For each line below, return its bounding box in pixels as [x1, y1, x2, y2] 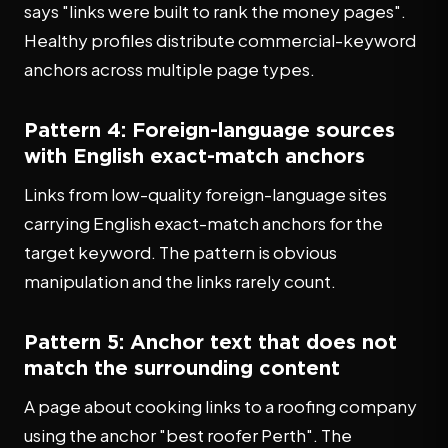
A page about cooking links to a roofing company [24, 395, 417, 417]
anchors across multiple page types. [24, 58, 315, 80]
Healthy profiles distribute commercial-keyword [24, 29, 416, 51]
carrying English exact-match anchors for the [24, 212, 383, 234]
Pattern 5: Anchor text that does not [24, 330, 397, 352]
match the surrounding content [24, 356, 340, 378]
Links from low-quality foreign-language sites [24, 183, 387, 205]
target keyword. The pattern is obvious [24, 241, 337, 263]
